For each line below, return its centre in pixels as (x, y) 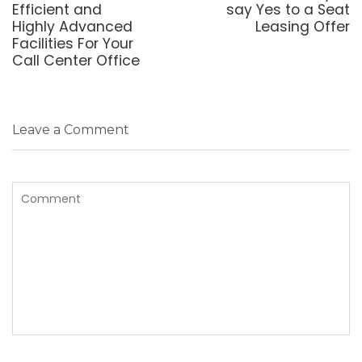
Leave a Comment (71, 130)
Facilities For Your (73, 43)
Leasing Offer (303, 26)
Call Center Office (76, 60)
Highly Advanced (72, 26)
